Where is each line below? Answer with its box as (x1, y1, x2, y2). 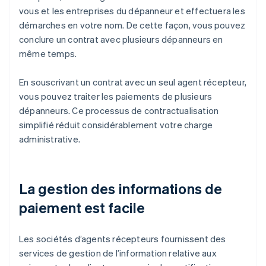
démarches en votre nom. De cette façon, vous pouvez (19, 19, 246, 31)
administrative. (19, 133, 80, 145)
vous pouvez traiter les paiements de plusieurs (19, 90, 213, 103)
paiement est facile (19, 198, 145, 217)
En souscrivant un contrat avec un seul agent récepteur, (19, 76, 247, 88)
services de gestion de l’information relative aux (19, 247, 217, 259)
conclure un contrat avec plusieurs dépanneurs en (19, 33, 223, 46)
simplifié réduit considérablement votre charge (19, 119, 213, 131)
